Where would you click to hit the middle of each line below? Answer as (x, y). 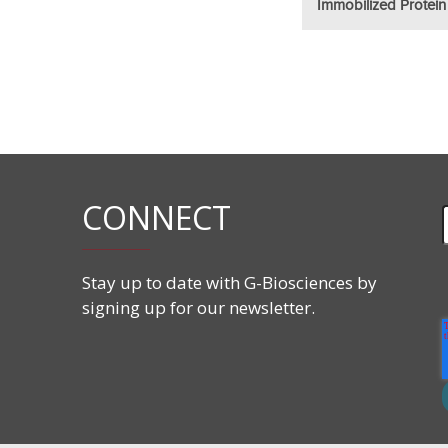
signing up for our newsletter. (198, 307)
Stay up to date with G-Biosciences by (229, 282)
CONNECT (156, 217)
